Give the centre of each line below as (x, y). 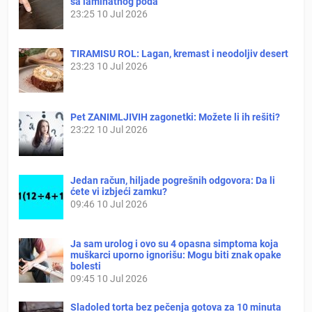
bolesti (86, 266)
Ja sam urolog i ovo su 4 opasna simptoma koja (174, 243)
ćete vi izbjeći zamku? (119, 191)
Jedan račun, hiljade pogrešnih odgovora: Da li (173, 180)
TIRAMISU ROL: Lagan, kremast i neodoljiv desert (179, 53)
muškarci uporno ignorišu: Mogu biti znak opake (176, 255)
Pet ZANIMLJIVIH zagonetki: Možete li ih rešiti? (175, 117)
